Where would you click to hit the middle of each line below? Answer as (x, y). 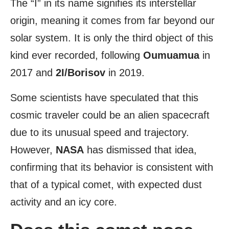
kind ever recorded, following (77, 55)
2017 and (33, 73)
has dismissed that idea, (140, 150)
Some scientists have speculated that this (104, 98)
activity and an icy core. (64, 202)
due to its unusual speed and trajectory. (100, 133)
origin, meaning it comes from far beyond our (112, 21)
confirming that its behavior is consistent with (112, 167)
